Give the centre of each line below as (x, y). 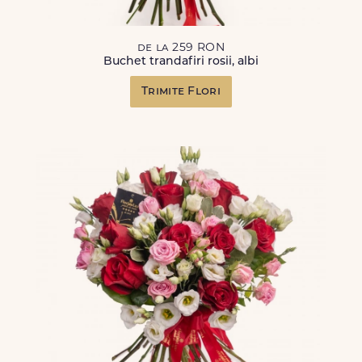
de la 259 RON (181, 48)
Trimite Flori (181, 92)
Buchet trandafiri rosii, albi (181, 62)
